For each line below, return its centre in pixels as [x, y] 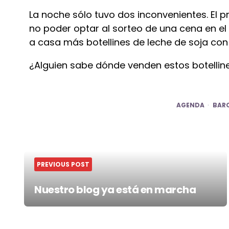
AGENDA [191, 105]
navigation [61, 148]
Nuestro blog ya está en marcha [115, 190]
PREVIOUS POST [63, 164]
